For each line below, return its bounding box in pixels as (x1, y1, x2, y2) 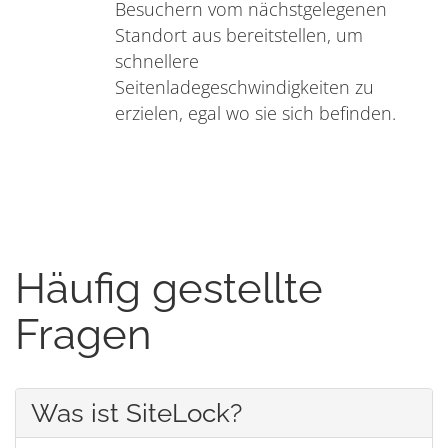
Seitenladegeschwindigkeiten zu (115, 75, 374, 100)
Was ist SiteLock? (31, 398, 242, 429)
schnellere (115, 49, 199, 74)
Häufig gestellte (15, 264, 323, 314)
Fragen (15, 310, 151, 360)
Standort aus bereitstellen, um (115, 23, 363, 48)
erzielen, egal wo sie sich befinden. (115, 101, 396, 126)
